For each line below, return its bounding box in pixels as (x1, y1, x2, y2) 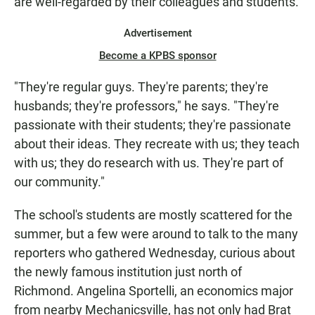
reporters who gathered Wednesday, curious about (14, 245, 295, 261)
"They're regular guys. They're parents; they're (14, 79, 269, 95)
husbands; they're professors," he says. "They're (14, 98, 279, 114)
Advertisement (123, 27, 192, 40)
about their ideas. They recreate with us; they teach (14, 136, 300, 152)
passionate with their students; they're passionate (14, 117, 291, 133)
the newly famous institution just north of (14, 264, 242, 280)
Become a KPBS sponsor (98, 49, 217, 63)
